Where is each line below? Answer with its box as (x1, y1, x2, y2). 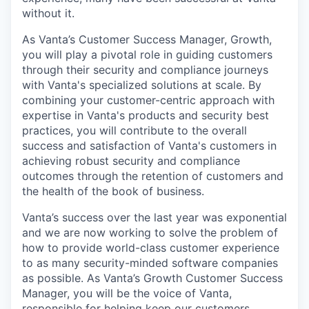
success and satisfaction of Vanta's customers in (22, 139, 277, 153)
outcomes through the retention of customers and (22, 169, 283, 183)
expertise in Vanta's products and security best (22, 108, 269, 123)
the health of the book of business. (22, 184, 204, 199)
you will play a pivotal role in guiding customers (22, 48, 272, 62)
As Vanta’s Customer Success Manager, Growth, (22, 32, 272, 47)
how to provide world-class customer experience (22, 241, 279, 255)
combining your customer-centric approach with (22, 93, 275, 108)
